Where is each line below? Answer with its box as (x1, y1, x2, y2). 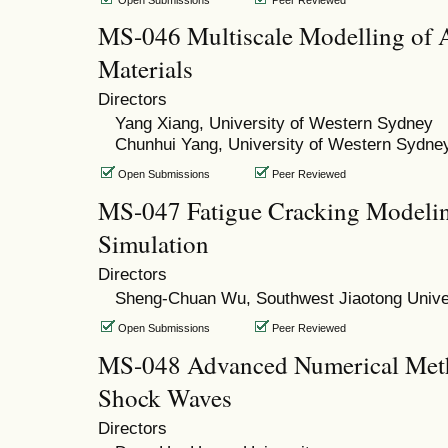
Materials (98, 52, 193, 86)
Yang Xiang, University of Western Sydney (114, 113, 433, 134)
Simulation (98, 227, 209, 261)
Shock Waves (98, 381, 232, 415)
